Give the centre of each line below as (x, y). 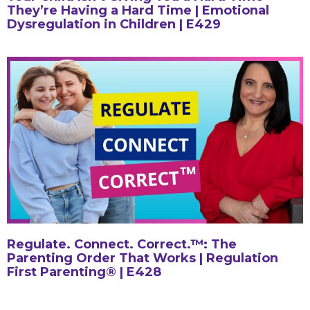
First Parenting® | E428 (84, 272)
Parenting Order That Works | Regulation (143, 258)
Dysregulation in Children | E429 (114, 24)
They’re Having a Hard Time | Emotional (138, 10)
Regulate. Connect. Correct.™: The (122, 244)
